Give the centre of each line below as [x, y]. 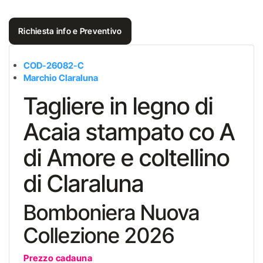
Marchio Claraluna [61, 78]
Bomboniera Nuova [112, 213]
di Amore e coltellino [127, 158]
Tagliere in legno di [118, 106]
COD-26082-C [54, 65]
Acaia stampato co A [129, 132]
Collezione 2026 [101, 235]
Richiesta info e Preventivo [70, 31]
